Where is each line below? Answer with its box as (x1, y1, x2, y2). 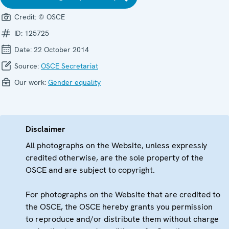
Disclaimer (26, 124, 65, 135)
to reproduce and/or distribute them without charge (26, 214, 219, 225)
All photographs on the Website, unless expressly (26, 140, 207, 151)
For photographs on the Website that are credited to (26, 189, 220, 200)
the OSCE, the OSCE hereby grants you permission (26, 201, 213, 213)
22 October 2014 (34, 45, 89, 55)
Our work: (12, 78, 48, 87)
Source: (12, 61, 41, 71)
